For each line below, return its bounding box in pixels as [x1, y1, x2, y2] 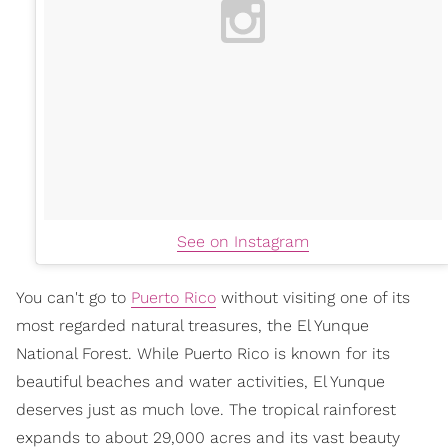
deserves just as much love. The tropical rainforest [16, 399, 396, 419]
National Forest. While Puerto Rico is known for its [16, 343, 390, 363]
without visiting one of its [216, 287, 410, 307]
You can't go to [16, 287, 131, 307]
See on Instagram [177, 231, 309, 251]
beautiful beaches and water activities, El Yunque [16, 371, 385, 391]
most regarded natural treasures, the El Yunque [16, 315, 369, 335]
